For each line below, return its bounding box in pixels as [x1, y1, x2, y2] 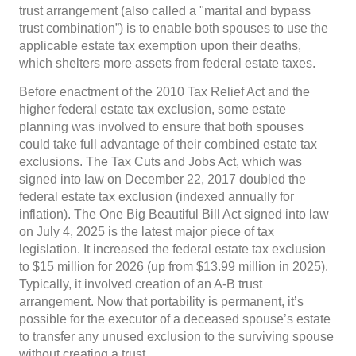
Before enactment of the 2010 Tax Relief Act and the [19, 85, 310, 99]
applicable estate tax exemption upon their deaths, [19, 39, 301, 52]
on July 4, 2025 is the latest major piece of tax [19, 225, 274, 238]
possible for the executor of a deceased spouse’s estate [19, 312, 331, 326]
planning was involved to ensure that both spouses [19, 120, 304, 133]
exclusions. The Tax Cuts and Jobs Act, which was [19, 155, 302, 168]
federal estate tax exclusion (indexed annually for [19, 190, 294, 203]
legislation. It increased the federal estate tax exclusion [19, 242, 326, 256]
